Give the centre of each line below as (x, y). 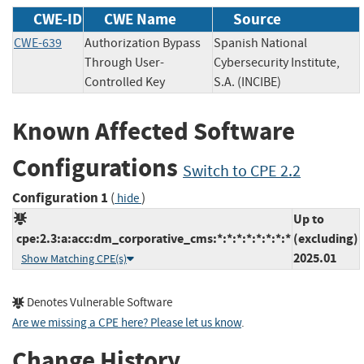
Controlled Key (125, 82)
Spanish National (260, 43)
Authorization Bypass (143, 43)
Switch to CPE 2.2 (242, 171)
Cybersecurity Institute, (277, 63)
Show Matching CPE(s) (74, 258)
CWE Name (140, 19)
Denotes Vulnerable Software (98, 302)
